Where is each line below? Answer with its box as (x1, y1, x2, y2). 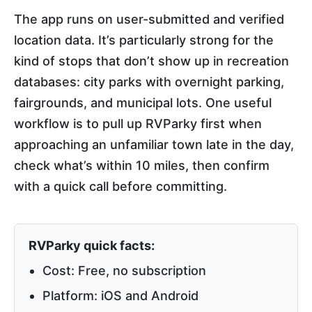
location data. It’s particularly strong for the (14, 33, 274, 48)
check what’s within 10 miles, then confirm (14, 158, 270, 173)
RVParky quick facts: (29, 238, 155, 253)
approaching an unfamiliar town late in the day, (14, 137, 294, 153)
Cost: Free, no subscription (42, 263, 206, 279)
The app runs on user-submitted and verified (14, 12, 284, 27)
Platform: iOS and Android (42, 288, 198, 304)
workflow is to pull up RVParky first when (14, 116, 262, 132)
